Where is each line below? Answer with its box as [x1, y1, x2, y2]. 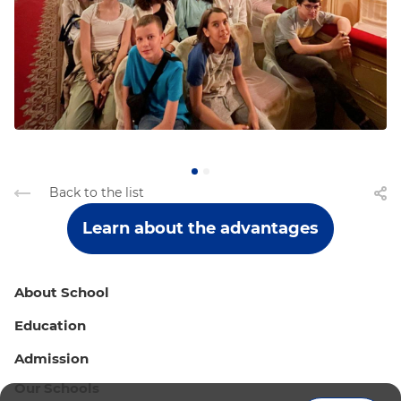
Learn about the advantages [82, 218, 319, 238]
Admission [14, 350, 89, 367]
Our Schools [14, 380, 99, 397]
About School [14, 284, 109, 301]
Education [14, 317, 86, 334]
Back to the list [49, 183, 144, 200]
